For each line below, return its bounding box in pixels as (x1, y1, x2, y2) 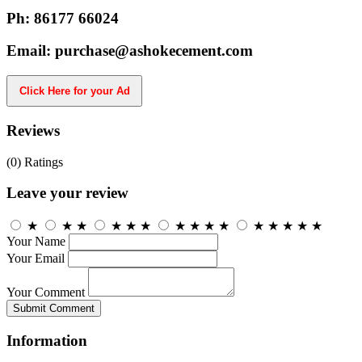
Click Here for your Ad (19, 85, 130, 98)
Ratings (21, 154, 63, 169)
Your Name (6, 234, 65, 249)
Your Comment (6, 285, 85, 300)
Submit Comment (13, 302, 95, 315)
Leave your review (6, 184, 128, 202)
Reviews (6, 121, 60, 139)
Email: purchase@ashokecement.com (6, 42, 253, 60)
